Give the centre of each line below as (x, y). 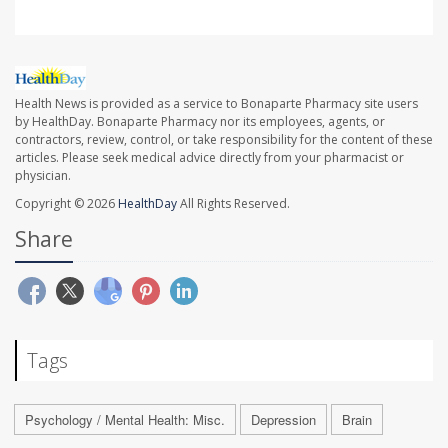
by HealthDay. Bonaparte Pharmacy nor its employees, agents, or (200, 122)
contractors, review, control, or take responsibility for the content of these (224, 140)
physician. (43, 176)
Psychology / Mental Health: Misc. (125, 420)
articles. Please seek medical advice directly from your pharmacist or (209, 158)
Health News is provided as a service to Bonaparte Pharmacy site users (216, 104)
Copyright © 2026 (66, 204)
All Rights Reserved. (233, 204)
